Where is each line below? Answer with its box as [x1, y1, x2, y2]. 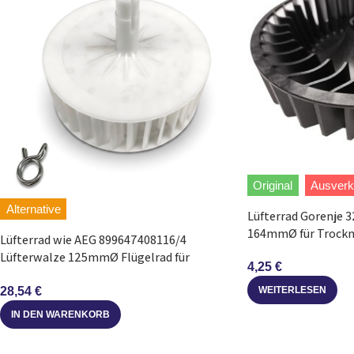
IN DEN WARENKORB [11, 309, 110, 321]
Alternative [6, 202, 61, 217]
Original [253, 178, 293, 192]
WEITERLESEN [258, 284, 326, 296]
